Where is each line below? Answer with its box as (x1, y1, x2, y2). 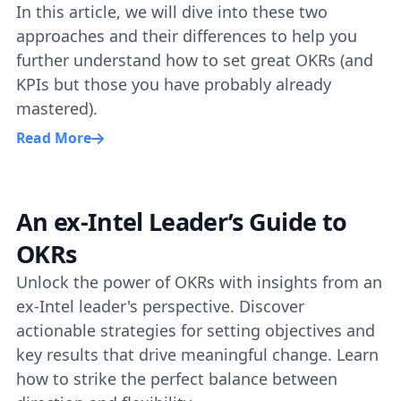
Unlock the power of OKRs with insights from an (16, 270, 382, 293)
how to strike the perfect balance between (16, 367, 337, 389)
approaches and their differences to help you (16, 25, 357, 47)
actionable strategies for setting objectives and (16, 319, 375, 341)
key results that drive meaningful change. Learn (16, 343, 379, 365)
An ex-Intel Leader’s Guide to (16, 204, 347, 238)
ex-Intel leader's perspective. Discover (16, 294, 304, 317)
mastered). (16, 98, 98, 119)
